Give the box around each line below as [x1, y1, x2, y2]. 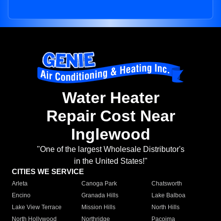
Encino [12, 192, 31, 199]
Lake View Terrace [12, 204, 62, 211]
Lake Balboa [151, 192, 185, 199]
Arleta [12, 180, 28, 187]
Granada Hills [81, 192, 119, 199]
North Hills [151, 204, 180, 211]
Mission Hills [81, 204, 116, 211]
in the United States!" [74, 157, 147, 166]
